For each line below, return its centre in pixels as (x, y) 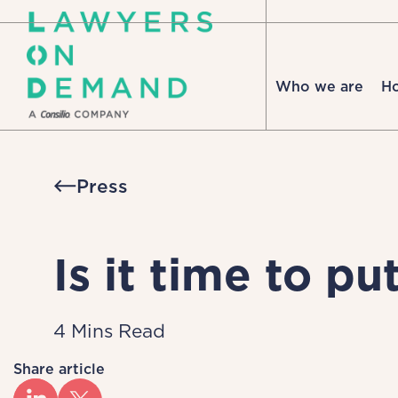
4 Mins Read (109, 331)
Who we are (319, 87)
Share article (59, 369)
